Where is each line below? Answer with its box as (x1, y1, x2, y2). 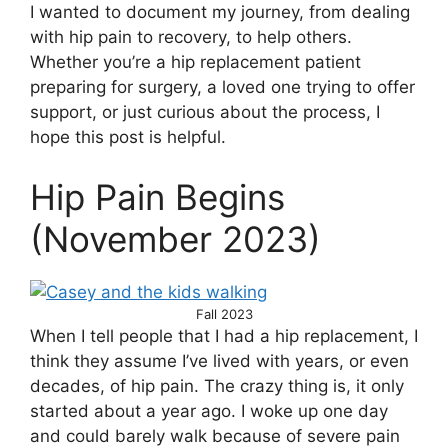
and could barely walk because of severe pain (30, 425, 400, 446)
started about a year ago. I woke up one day (30, 400, 388, 421)
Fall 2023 (195, 305, 253, 322)
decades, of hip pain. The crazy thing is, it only (30, 375, 404, 396)
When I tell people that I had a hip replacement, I (30, 325, 418, 346)
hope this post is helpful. (30, 127, 226, 148)
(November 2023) (30, 217, 321, 260)
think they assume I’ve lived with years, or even (30, 350, 409, 371)
